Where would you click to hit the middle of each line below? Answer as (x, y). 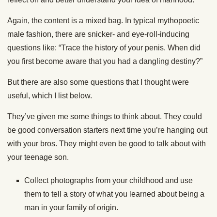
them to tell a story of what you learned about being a (114, 194)
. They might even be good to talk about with (131, 143)
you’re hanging (169, 130)
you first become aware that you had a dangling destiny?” (105, 61)
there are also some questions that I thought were (104, 82)
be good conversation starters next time (75, 130)
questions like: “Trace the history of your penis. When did (104, 47)
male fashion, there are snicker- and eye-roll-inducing (98, 34)
